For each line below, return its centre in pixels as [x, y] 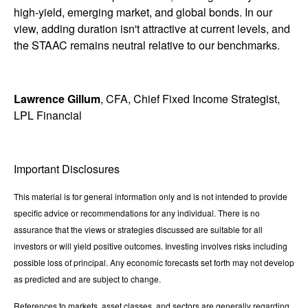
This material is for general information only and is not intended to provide [151, 196]
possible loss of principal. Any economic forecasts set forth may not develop [154, 262]
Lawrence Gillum [57, 98]
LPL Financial [48, 115]
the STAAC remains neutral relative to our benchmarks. [147, 45]
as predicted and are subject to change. [87, 278]
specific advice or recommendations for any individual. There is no [137, 212]
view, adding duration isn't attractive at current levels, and [152, 28]
